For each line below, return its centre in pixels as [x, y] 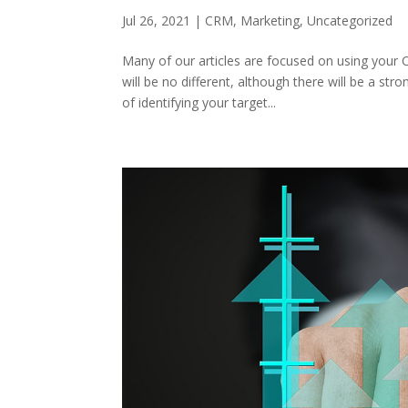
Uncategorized [350, 20]
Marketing [270, 20]
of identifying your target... [199, 102]
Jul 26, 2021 [157, 20]
